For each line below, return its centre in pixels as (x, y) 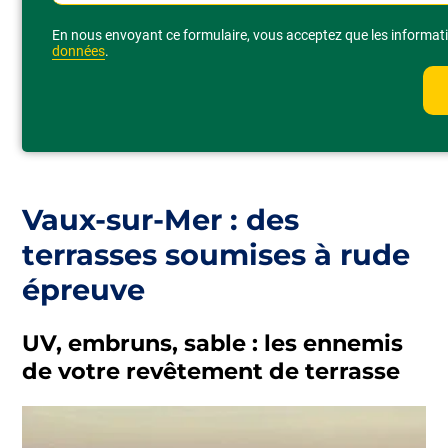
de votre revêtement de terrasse (211, 371)
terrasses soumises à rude (216, 254)
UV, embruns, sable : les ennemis (213, 343)
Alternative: (92, 23)
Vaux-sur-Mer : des (161, 219)
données (79, 50)
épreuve (84, 289)
